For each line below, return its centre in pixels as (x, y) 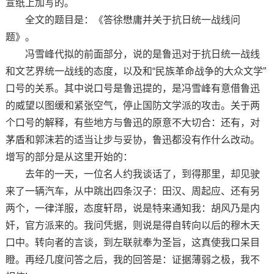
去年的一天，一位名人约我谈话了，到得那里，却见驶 (132, 174)
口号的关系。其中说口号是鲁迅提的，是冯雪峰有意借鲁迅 (132, 88)
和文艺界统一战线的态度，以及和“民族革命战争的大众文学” (135, 71)
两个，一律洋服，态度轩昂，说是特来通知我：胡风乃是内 (132, 208)
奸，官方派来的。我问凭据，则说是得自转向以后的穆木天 (132, 225)
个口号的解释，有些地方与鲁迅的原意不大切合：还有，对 (132, 122)
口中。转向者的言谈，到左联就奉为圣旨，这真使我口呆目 (132, 242)
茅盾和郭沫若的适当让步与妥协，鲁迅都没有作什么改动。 (132, 139)
